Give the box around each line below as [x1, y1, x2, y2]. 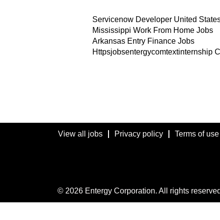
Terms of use [175, 130, 219, 138]
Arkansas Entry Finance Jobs [92, 37, 194, 45]
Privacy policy [114, 130, 163, 138]
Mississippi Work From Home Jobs [92, 26, 213, 34]
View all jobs [58, 130, 103, 138]
